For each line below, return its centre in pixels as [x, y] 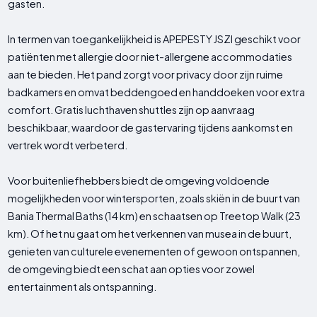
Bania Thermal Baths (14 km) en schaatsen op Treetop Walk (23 [155, 216]
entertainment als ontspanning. [82, 287]
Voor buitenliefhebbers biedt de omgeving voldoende [139, 181]
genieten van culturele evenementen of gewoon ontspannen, [154, 252]
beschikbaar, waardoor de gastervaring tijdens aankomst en [151, 128]
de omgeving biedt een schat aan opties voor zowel [132, 269]
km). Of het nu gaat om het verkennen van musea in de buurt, [150, 234]
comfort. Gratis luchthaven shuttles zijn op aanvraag [132, 110]
